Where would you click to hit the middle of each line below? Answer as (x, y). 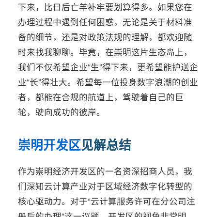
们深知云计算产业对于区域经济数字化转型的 (105, 186)
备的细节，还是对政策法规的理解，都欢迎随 (105, 36)
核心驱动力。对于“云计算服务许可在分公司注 (107, 201)
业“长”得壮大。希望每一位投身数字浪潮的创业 (108, 81)
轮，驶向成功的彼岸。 (62, 111)
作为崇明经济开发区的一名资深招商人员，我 (105, 170)
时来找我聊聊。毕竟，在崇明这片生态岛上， (105, 51)
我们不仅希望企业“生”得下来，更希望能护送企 (108, 66)
